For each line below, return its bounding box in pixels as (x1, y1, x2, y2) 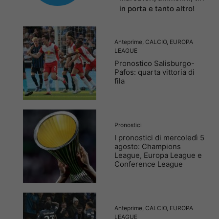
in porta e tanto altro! (119, 3, 195, 13)
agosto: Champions (114, 142, 181, 152)
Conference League (114, 159, 183, 169)
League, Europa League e (114, 151, 202, 160)
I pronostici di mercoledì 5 (114, 133, 204, 143)
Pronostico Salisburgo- (114, 59, 195, 68)
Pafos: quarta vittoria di (114, 67, 195, 77)
